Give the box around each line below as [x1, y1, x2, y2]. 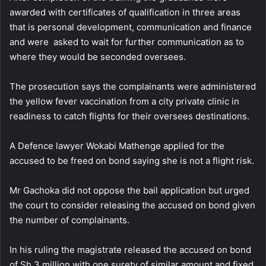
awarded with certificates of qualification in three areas [9, 7, 240, 18]
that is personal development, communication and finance [9, 21, 252, 33]
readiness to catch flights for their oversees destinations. [9, 110, 249, 122]
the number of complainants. [9, 214, 129, 226]
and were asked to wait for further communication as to [9, 36, 244, 48]
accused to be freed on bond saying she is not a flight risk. [9, 155, 254, 167]
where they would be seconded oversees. [9, 51, 186, 63]
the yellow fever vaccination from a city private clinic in [9, 96, 239, 107]
